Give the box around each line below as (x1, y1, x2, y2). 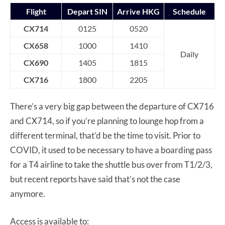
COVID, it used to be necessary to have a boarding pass (10, 145, 212, 156)
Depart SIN (67, 7, 107, 17)
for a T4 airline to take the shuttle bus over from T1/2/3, (10, 159, 212, 170)
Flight (26, 7, 46, 17)
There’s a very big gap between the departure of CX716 (10, 101, 214, 112)
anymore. (10, 188, 47, 199)
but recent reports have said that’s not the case (10, 174, 180, 185)
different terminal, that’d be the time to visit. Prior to (10, 130, 200, 141)
